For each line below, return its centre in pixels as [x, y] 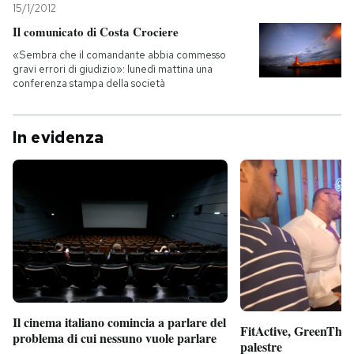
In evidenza [58, 137]
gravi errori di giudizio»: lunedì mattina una [113, 69]
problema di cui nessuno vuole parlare [115, 338]
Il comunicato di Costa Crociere [96, 31]
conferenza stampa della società [89, 83]
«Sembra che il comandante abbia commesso [119, 55]
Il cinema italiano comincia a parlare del [119, 322]
